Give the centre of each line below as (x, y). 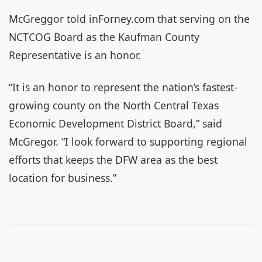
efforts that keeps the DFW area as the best (113, 160)
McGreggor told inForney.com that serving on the (129, 19)
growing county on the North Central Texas (114, 105)
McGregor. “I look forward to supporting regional (128, 142)
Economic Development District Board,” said (116, 123)
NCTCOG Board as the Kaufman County (104, 37)
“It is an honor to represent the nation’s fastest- (123, 87)
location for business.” (63, 178)
